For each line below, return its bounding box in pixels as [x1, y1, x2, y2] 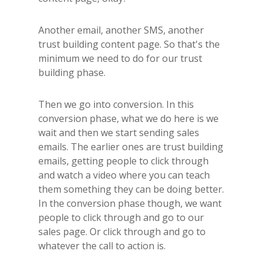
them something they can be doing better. [38, 182, 224, 196]
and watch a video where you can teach [38, 168, 210, 181]
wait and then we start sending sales [38, 126, 199, 139]
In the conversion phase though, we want [38, 196, 222, 210]
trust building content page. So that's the [38, 37, 220, 51]
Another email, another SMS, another [38, 23, 204, 37]
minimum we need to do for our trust [38, 51, 202, 65]
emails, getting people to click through [38, 154, 209, 167]
